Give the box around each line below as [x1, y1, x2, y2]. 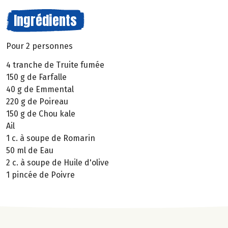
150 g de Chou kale [6, 108, 75, 119]
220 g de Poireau [6, 96, 68, 106]
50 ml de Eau [6, 145, 53, 155]
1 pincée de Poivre [6, 169, 75, 180]
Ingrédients [14, 10, 77, 31]
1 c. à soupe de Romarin [6, 133, 95, 143]
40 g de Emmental [6, 84, 74, 94]
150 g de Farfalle [6, 72, 67, 82]
